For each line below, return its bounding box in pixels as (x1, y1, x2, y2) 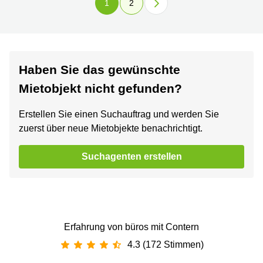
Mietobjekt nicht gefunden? (19, 82, 182, 96)
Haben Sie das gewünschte (19, 63, 180, 77)
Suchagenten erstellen (81, 151, 182, 162)
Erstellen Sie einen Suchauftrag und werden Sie (19, 109, 219, 120)
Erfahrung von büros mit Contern (64, 222, 199, 232)
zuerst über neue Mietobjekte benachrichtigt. (19, 123, 203, 134)
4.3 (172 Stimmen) (127, 240, 204, 250)
